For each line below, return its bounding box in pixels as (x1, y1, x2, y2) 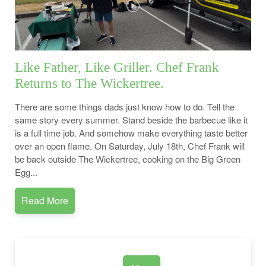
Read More (21, 194, 68, 208)
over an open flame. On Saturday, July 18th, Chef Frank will (15, 140, 245, 153)
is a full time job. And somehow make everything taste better (15, 126, 248, 140)
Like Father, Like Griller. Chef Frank (15, 60, 219, 75)
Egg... (15, 166, 37, 179)
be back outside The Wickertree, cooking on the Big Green (15, 153, 240, 166)
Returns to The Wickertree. (15, 76, 164, 91)
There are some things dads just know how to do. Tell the (15, 100, 235, 113)
